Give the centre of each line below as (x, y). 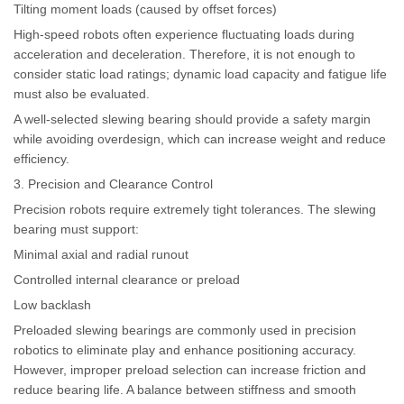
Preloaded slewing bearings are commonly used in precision (185, 330)
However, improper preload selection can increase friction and (190, 369)
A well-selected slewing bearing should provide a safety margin (192, 119)
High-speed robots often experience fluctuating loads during (184, 34)
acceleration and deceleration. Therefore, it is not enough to (184, 54)
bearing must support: (76, 229)
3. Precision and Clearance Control (113, 184)
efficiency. (41, 158)
